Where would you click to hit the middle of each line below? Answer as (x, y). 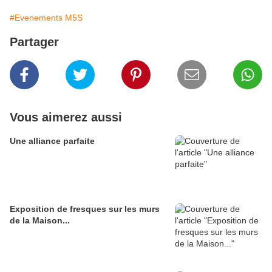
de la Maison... (40, 221)
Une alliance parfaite (52, 141)
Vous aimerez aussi (66, 117)
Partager (34, 42)
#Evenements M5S (46, 18)
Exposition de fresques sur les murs (85, 209)
